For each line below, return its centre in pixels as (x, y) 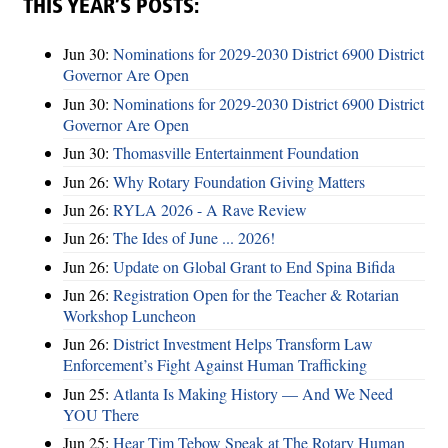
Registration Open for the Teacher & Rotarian (256, 295)
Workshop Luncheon (129, 316)
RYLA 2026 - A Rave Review (210, 209)
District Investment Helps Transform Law (243, 344)
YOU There (101, 414)
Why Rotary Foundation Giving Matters (239, 181)
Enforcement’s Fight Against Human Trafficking (215, 365)
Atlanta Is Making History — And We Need (253, 393)
